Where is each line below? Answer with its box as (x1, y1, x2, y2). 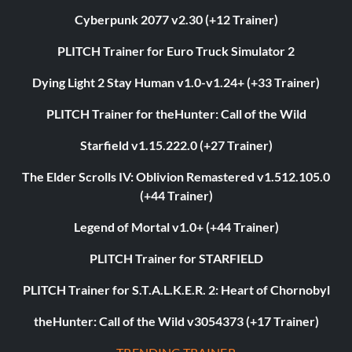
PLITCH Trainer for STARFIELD (89, 251, 263, 266)
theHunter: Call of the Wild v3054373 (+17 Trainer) (33, 313, 319, 329)
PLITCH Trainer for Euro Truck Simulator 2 (57, 43, 295, 59)
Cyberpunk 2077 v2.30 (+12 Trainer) (74, 12, 278, 27)
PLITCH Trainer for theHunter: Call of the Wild (46, 106, 306, 122)
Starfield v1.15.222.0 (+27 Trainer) (79, 137, 273, 153)
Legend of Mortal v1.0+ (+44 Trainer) (73, 219, 279, 235)
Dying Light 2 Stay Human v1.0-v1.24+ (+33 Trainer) (32, 75, 320, 90)
